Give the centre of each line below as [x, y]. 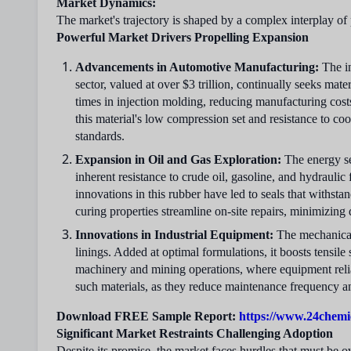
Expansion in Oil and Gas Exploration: [178, 159]
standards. [100, 136]
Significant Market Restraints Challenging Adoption [195, 333]
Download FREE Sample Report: [146, 316]
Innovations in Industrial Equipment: [174, 235]
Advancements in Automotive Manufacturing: [197, 67]
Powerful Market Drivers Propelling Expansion [183, 37]
